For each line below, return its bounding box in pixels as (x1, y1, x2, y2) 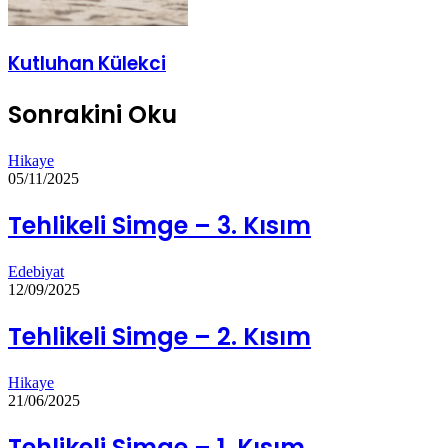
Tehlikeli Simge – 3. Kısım (8, 209, 311, 243)
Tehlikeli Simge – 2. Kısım (8, 320, 311, 354)
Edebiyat (8, 263, 64, 281)
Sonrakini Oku (8, 98, 177, 132)
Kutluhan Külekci (8, 49, 166, 77)
